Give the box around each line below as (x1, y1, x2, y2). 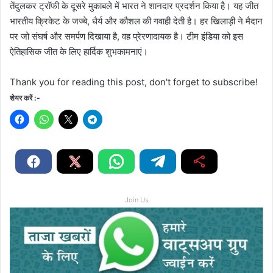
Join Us (124, 195, 149, 204)
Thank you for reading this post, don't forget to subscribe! (10, 76, 258, 88)
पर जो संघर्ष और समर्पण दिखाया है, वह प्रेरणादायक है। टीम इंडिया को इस (10, 30, 243, 42)
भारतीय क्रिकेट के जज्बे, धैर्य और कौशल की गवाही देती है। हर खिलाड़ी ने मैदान (10, 15, 263, 27)
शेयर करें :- (10, 93, 40, 102)
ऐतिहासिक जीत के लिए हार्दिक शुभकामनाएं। (10, 45, 148, 57)
